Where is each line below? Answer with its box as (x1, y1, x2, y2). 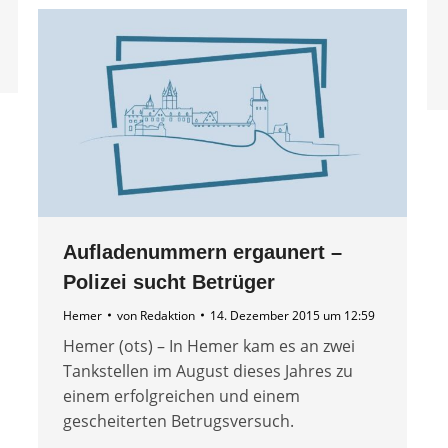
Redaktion (140, 306, 195, 324)
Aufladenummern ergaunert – (63, 240, 342, 263)
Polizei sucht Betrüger (63, 270, 275, 293)
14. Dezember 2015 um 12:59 (210, 306, 375, 324)
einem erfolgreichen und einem (63, 384, 300, 407)
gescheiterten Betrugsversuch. (63, 409, 294, 432)
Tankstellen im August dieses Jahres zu (63, 359, 353, 382)
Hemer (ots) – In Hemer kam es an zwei (63, 334, 355, 357)
